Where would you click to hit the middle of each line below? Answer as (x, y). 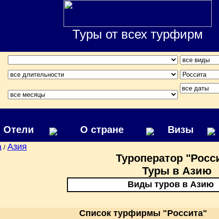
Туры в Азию (177, 171)
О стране (102, 130)
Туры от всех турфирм (137, 34)
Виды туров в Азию (171, 184)
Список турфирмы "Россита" (143, 213)
